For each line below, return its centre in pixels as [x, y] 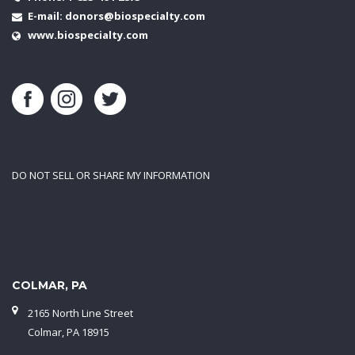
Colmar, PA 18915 [69, 332]
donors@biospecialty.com [135, 15]
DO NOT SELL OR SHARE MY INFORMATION [111, 175]
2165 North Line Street [80, 313]
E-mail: [45, 15]
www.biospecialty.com [88, 34]
